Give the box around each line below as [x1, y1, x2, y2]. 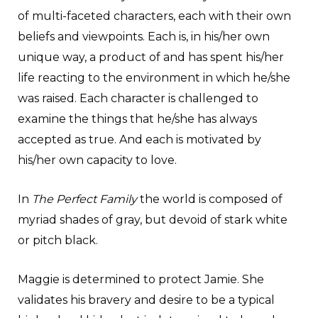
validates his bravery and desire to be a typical [18, 292, 275, 307]
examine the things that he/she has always [18, 111, 257, 126]
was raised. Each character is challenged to [18, 91, 258, 105]
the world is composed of [137, 192, 283, 206]
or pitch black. [18, 233, 98, 247]
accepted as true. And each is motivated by [18, 132, 261, 146]
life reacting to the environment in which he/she [18, 70, 290, 84]
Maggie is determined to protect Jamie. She [18, 272, 264, 286]
